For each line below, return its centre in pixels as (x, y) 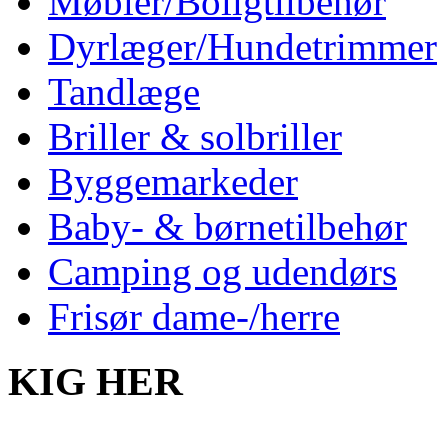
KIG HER (95, 382)
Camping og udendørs (222, 272)
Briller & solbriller (195, 137)
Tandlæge (124, 92)
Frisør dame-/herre (194, 317)
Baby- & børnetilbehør (227, 227)
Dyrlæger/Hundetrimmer (242, 47)
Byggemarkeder (173, 182)
